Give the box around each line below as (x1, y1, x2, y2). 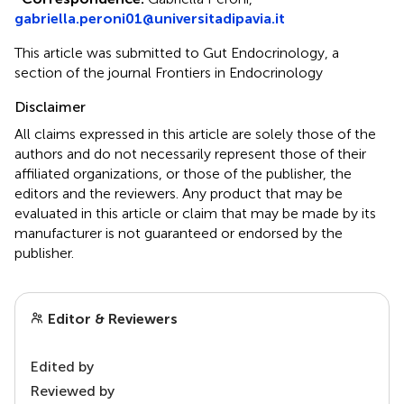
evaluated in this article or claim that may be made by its (14, 204, 376, 222)
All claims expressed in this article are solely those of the (14, 124, 376, 142)
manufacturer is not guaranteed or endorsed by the (14, 224, 343, 242)
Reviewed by (30, 381, 115, 399)
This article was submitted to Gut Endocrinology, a (14, 43, 339, 61)
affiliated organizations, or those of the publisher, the (14, 164, 352, 182)
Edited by (30, 357, 94, 375)
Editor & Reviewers (44, 309, 178, 327)
